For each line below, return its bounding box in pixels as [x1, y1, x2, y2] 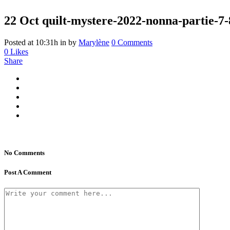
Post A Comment [4, 168, 51, 177]
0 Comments [111, 37, 152, 47]
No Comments [4, 148, 45, 157]
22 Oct [4, 13, 39, 27]
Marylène [79, 37, 109, 47]
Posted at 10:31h [4, 37, 58, 47]
